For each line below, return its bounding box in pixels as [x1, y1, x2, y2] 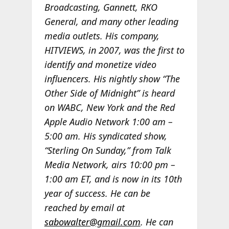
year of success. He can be [44, 187, 150, 200]
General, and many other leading [44, 15, 178, 28]
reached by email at [44, 201, 125, 214]
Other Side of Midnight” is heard [44, 87, 175, 100]
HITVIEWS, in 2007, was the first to [44, 44, 185, 57]
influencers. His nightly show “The [44, 73, 180, 85]
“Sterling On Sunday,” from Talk [44, 144, 171, 157]
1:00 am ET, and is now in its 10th [44, 173, 182, 186]
